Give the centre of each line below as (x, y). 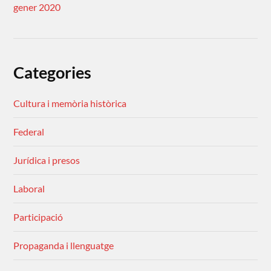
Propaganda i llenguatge (64, 246)
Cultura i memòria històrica (70, 103)
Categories (53, 73)
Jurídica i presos (47, 160)
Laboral (29, 189)
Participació (38, 217)
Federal (29, 132)
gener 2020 (37, 7)
